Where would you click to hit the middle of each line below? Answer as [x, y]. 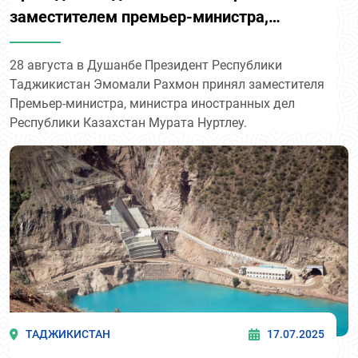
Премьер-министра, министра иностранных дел [152, 104]
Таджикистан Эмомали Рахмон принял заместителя [167, 85]
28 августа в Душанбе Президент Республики [146, 66]
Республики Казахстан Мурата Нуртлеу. [128, 123]
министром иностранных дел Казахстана [164, 41]
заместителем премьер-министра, [139, 17]
